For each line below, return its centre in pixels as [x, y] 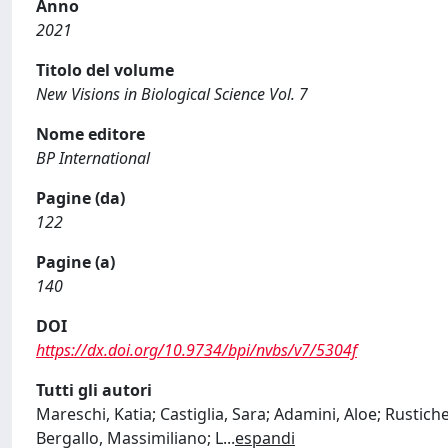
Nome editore [90, 133]
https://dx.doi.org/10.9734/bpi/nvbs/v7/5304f [196, 349]
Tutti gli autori [94, 389]
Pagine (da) [80, 197]
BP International [93, 157]
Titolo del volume [105, 69]
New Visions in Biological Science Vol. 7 [172, 93]
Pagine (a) [75, 261]
